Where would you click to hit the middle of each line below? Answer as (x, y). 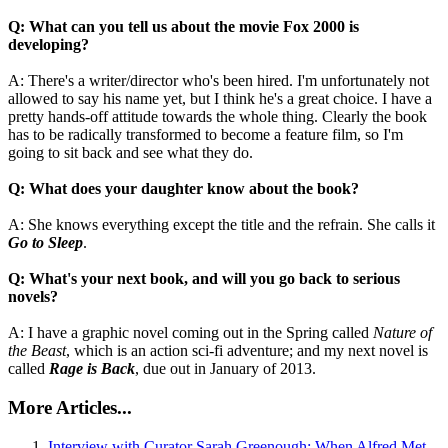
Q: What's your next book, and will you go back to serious (204, 279)
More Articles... (70, 407)
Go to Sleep (45, 243)
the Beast (37, 351)
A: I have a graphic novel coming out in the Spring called (190, 333)
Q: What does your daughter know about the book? (183, 189)
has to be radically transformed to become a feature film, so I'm (205, 135)
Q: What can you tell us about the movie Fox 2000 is (183, 27)
